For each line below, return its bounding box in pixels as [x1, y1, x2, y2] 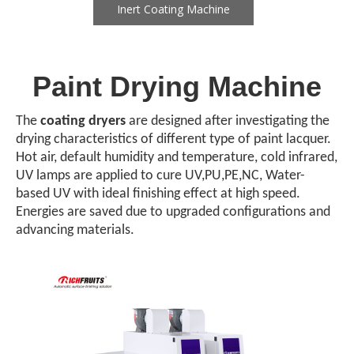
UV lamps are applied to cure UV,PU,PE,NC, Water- [16, 168, 305, 183]
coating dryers [40, 113, 126, 129]
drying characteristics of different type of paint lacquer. [16, 131, 331, 147]
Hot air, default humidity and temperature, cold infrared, [16, 149, 337, 165]
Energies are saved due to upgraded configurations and [16, 204, 330, 220]
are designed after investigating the [126, 113, 330, 129]
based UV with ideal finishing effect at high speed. [16, 186, 300, 201]
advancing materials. [16, 222, 134, 238]
